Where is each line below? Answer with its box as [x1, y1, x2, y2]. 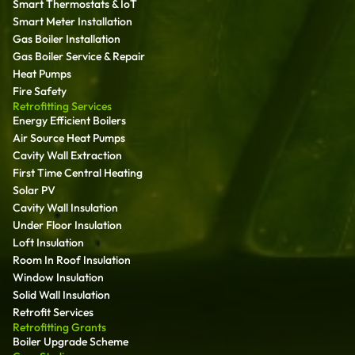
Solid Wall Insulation [13, 287, 110, 302]
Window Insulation [13, 269, 104, 284]
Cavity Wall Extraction [13, 147, 122, 162]
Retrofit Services [13, 304, 94, 319]
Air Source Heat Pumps [13, 130, 125, 145]
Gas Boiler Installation [13, 31, 120, 46]
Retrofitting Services [13, 98, 112, 113]
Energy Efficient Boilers [13, 113, 126, 128]
